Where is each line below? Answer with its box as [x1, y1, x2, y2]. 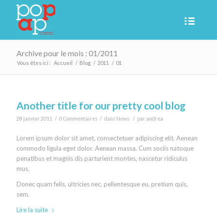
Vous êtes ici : [16, 60, 51, 66]
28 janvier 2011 [16, 116, 52, 122]
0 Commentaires [59, 116, 97, 122]
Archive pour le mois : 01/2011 [16, 48, 118, 58]
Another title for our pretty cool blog [16, 99, 186, 111]
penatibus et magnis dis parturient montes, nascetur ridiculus [16, 155, 187, 163]
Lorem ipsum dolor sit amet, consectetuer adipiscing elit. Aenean [16, 134, 198, 142]
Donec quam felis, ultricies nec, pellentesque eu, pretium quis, [16, 180, 188, 188]
